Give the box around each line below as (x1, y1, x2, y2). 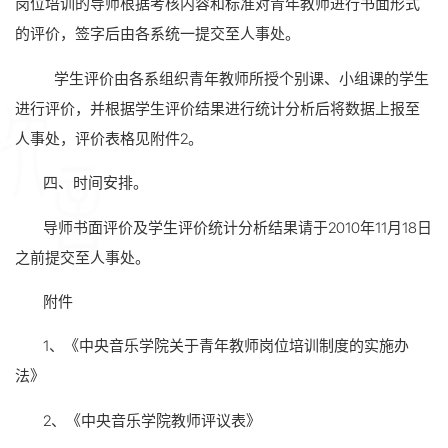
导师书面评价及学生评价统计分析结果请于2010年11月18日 (42, 218, 432, 237)
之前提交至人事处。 (15, 248, 150, 267)
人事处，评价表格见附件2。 (15, 129, 203, 148)
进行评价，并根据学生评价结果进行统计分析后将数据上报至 (15, 99, 420, 118)
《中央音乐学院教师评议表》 (65, 411, 261, 430)
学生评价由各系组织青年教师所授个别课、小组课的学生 (54, 69, 430, 88)
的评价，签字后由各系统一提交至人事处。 (15, 25, 300, 44)
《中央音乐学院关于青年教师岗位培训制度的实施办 (63, 337, 409, 356)
